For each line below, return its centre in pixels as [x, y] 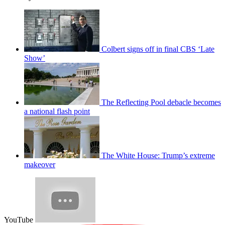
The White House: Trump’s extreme [158, 155]
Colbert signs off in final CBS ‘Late [158, 49]
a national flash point [57, 111]
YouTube [19, 219]
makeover [40, 164]
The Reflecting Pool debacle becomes [161, 102]
